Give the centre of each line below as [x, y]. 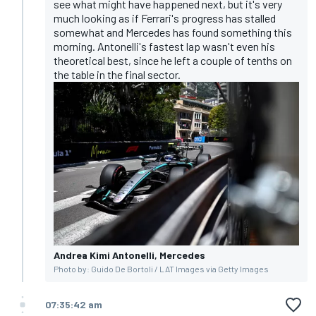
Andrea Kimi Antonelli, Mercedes [129, 255]
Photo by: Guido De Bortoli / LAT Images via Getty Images [161, 269]
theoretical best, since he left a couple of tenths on [173, 61]
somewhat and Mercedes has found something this [173, 32]
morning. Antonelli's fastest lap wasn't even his [164, 47]
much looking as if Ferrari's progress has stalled [165, 18]
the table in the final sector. [117, 75]
